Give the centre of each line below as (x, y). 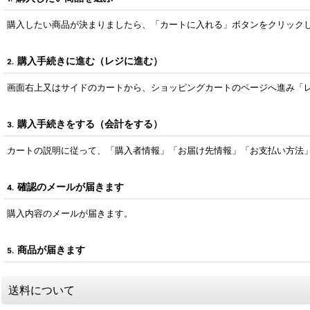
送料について (42, 290)
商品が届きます (51, 249)
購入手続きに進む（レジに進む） (90, 60)
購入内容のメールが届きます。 (70, 213)
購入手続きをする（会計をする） (90, 123)
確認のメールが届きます (71, 186)
